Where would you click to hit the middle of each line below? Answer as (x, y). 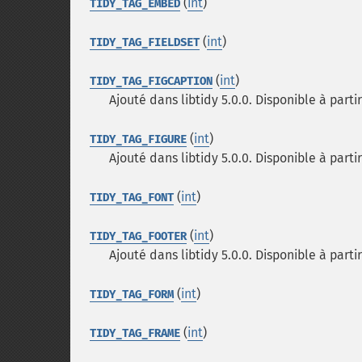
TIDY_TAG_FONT (132, 198)
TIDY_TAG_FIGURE (138, 139)
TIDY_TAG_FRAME (135, 333)
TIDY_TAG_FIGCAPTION (151, 81)
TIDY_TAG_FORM (132, 295)
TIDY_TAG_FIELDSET (145, 42)
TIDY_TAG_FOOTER (138, 236)
